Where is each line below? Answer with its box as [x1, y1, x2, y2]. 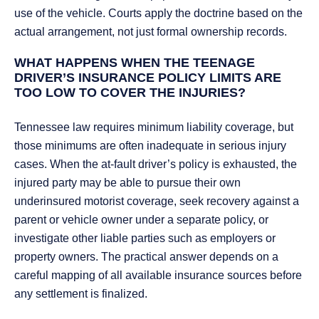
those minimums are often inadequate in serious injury [14, 140, 286, 152]
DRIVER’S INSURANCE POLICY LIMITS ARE [14, 70, 281, 85]
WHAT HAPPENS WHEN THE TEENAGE [14, 56, 255, 70]
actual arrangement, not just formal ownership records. [14, 26, 287, 38]
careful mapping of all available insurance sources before [14, 269, 302, 282]
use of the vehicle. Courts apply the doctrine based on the [14, 7, 303, 20]
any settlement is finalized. [14, 288, 147, 300]
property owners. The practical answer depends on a [14, 251, 278, 263]
